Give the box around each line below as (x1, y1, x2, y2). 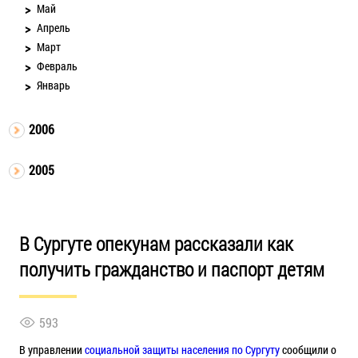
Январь (37, 77, 71, 93)
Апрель (37, 19, 71, 35)
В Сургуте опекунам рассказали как (18, 230, 293, 257)
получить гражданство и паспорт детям (18, 256, 324, 282)
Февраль (37, 58, 78, 74)
